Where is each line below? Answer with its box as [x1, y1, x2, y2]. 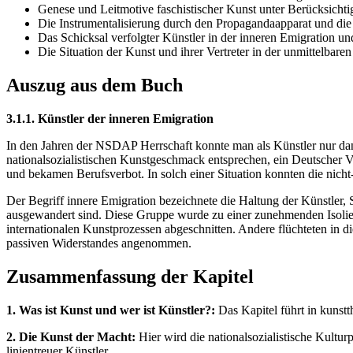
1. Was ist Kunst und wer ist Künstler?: [6, 303, 215, 317]
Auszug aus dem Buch [6, 74, 183, 95]
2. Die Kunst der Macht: [6, 329, 136, 344]
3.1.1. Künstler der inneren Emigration [6, 111, 214, 125]
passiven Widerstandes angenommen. [6, 236, 191, 250]
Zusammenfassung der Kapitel [6, 266, 254, 287]
